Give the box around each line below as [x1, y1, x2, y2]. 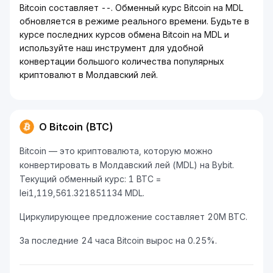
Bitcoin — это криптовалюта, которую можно [19, 146, 213, 156]
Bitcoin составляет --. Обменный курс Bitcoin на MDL [19, 2, 243, 13]
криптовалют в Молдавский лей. [19, 69, 158, 80]
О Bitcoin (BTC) [39, 121, 113, 133]
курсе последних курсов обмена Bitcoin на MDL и [19, 29, 229, 40]
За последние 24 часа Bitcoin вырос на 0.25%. [19, 235, 217, 246]
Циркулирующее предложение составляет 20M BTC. [19, 211, 247, 222]
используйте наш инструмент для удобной [19, 43, 204, 53]
